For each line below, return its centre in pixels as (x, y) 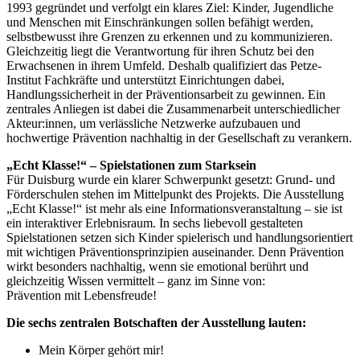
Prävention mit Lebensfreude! (82, 295)
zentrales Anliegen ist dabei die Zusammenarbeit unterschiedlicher (173, 108)
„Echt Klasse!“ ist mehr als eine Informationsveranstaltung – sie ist (174, 208)
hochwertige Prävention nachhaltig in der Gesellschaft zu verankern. (179, 137)
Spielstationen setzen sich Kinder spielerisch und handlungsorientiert (180, 237)
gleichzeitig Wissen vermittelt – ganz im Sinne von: (136, 280)
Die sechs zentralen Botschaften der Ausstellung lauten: (156, 322)
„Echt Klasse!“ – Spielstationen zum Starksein (131, 165)
